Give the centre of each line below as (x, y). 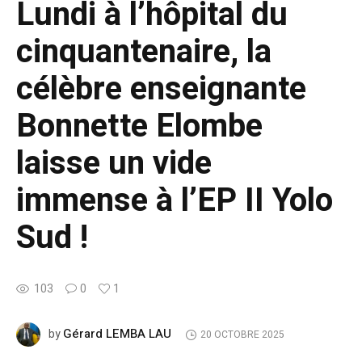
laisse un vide (114, 163)
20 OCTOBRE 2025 (242, 335)
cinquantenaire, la (144, 52)
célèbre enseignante (161, 89)
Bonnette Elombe (139, 126)
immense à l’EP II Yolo (175, 200)
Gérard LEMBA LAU (117, 333)
